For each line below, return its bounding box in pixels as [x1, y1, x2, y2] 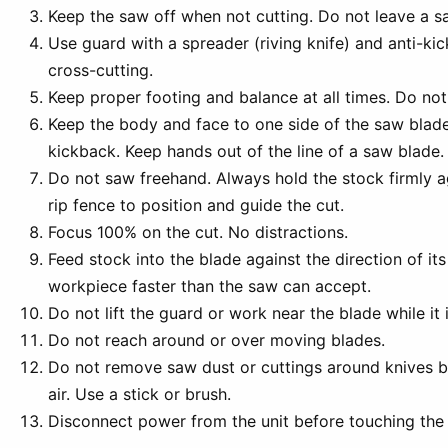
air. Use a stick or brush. [48, 383, 231, 404]
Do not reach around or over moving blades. [48, 329, 385, 350]
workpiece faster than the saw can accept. [48, 275, 371, 296]
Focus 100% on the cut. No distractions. [48, 221, 348, 242]
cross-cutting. [48, 59, 153, 80]
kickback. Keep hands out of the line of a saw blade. [48, 140, 444, 161]
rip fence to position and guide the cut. [48, 194, 344, 215]
